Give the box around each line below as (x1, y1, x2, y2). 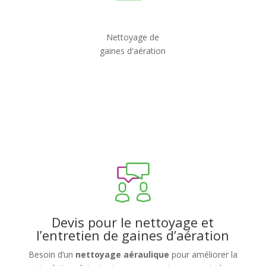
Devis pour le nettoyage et (52, 213, 214, 232)
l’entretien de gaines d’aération (36, 226, 230, 245)
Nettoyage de (106, 31, 160, 43)
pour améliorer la (169, 249, 237, 261)
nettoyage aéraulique (75, 249, 169, 261)
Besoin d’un (28, 249, 75, 261)
